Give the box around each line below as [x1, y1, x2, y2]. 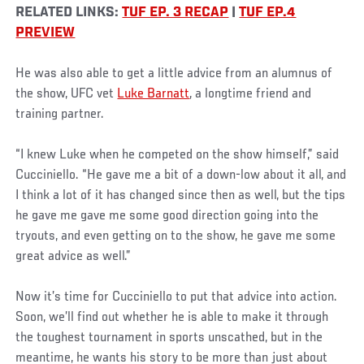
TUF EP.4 [239, 6, 297, 21]
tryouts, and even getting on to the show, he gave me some [15, 229, 336, 245]
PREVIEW [15, 26, 76, 41]
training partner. [15, 107, 105, 123]
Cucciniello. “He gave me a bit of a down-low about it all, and [15, 168, 347, 184]
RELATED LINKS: [15, 6, 123, 21]
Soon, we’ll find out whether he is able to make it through [15, 310, 329, 326]
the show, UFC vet [15, 87, 118, 102]
